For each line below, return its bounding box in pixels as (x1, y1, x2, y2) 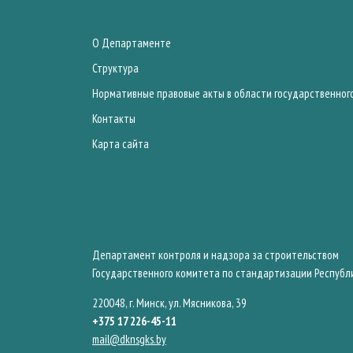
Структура (92, 61, 139, 76)
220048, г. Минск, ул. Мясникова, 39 (92, 295, 247, 310)
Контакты (92, 111, 136, 126)
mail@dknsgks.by (92, 332, 166, 347)
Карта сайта (92, 136, 149, 151)
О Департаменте (92, 35, 171, 50)
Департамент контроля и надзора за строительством (92, 247, 339, 262)
